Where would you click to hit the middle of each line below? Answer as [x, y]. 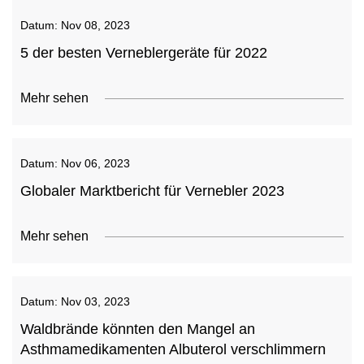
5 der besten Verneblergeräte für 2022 [144, 53]
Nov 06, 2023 [95, 163]
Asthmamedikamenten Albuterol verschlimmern [173, 349]
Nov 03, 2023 [95, 301]
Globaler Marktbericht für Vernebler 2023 [152, 191]
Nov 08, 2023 [95, 25]
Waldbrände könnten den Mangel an [138, 329]
